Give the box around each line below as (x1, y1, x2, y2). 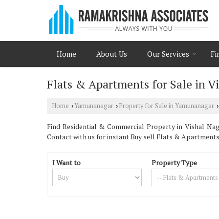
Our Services (147, 49, 189, 59)
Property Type (152, 158, 197, 167)
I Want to (52, 158, 81, 167)
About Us (96, 49, 127, 59)
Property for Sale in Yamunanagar (119, 102, 214, 110)
